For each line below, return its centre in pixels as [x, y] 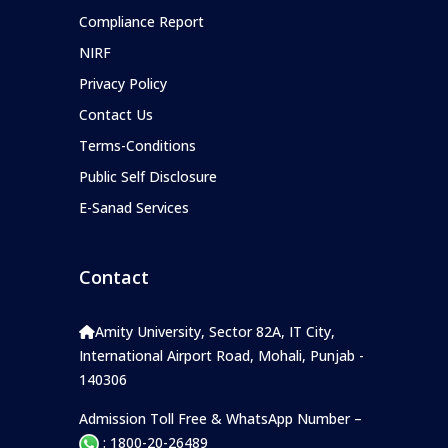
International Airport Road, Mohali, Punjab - [221, 355]
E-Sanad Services [134, 207]
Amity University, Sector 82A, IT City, [215, 331]
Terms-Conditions [137, 145]
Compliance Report [141, 21]
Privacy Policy [123, 83]
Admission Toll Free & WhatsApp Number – [220, 418]
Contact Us [116, 114]
